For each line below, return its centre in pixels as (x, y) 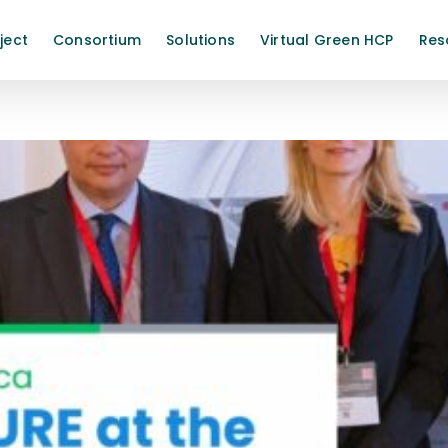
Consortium (97, 40)
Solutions (200, 40)
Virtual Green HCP (326, 40)
